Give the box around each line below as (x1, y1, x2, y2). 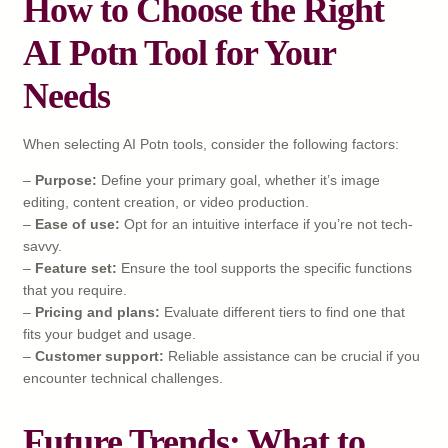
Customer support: (35, 347, 164, 364)
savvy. (23, 237, 62, 254)
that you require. (23, 281, 127, 298)
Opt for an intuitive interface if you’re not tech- (120, 215, 413, 232)
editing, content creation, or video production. (23, 193, 309, 210)
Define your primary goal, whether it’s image (97, 171, 380, 188)
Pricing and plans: (35, 303, 160, 320)
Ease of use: (35, 215, 120, 232)
